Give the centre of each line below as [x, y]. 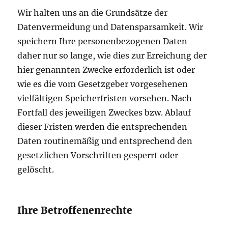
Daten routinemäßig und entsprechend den [105, 141]
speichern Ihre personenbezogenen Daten [103, 41]
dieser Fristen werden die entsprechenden [103, 127]
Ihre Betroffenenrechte [75, 210]
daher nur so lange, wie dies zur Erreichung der [112, 56]
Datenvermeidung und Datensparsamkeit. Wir [110, 27]
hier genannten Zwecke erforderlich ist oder [106, 70]
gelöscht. [36, 170]
